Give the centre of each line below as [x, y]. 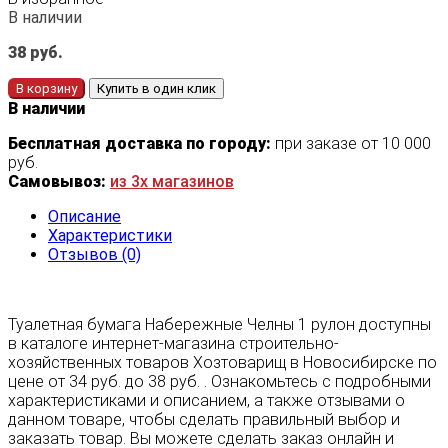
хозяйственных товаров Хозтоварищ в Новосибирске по [222, 362]
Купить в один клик [156, 88]
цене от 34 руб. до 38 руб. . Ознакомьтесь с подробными [219, 381]
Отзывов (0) [94, 254]
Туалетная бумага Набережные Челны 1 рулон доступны [219, 324]
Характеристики [110, 235]
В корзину [46, 88]
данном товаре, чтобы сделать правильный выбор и [204, 419]
